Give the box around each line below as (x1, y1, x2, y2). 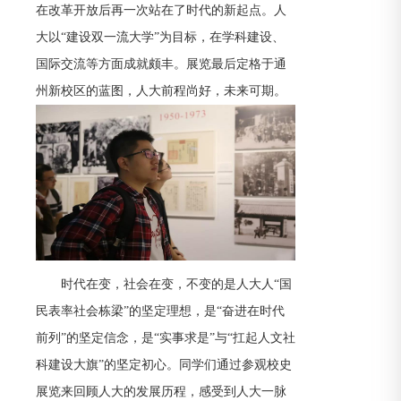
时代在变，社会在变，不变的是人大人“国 (61, 277, 292, 291)
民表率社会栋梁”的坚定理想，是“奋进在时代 (36, 304, 285, 318)
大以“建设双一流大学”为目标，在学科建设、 (36, 30, 285, 44)
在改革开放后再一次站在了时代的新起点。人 (36, 4, 286, 17)
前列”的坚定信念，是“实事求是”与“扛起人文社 (36, 331, 295, 345)
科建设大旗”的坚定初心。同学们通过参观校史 (36, 358, 292, 371)
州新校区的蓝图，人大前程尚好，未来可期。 (36, 84, 286, 98)
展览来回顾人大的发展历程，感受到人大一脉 (36, 385, 286, 398)
